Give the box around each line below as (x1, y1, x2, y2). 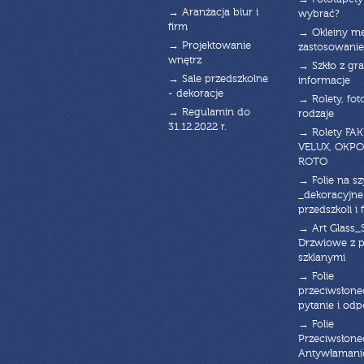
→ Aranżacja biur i (168, 6, 258, 18)
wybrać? (297, 8, 340, 19)
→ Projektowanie (168, 40, 251, 51)
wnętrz (168, 54, 201, 66)
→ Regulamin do (168, 106, 250, 118)
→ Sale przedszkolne (168, 73, 268, 84)
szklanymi (297, 252, 345, 263)
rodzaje (297, 108, 334, 119)
